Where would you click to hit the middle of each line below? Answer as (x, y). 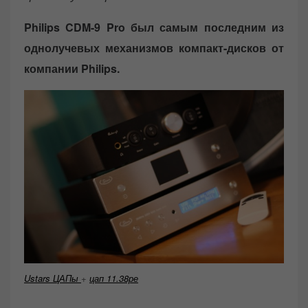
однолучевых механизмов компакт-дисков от (154, 47)
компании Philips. (72, 68)
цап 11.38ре (114, 278)
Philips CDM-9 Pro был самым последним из (154, 27)
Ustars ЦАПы (53, 278)
